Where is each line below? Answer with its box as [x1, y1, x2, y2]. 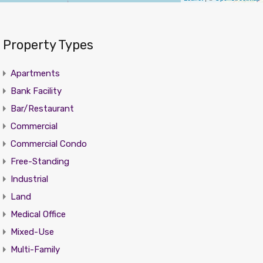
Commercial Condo [10, 139, 87, 149]
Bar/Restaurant [10, 103, 74, 114]
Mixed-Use [10, 227, 54, 237]
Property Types [2, 37, 93, 53]
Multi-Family [10, 244, 60, 255]
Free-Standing [10, 156, 69, 167]
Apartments [10, 68, 60, 79]
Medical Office [10, 209, 66, 220]
